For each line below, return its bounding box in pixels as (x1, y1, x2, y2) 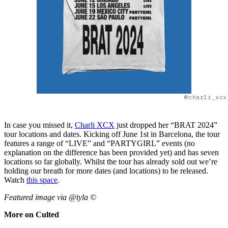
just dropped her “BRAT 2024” (115, 120, 217, 129)
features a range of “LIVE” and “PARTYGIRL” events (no (4, 138, 195, 148)
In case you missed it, (4, 120, 75, 129)
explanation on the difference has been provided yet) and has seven (4, 148, 219, 157)
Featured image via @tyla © (4, 192, 96, 202)
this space (26, 175, 58, 184)
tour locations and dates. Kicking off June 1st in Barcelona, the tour (4, 129, 220, 138)
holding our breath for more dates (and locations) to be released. (4, 166, 208, 175)
